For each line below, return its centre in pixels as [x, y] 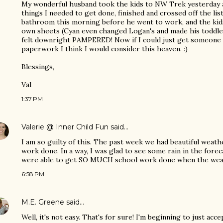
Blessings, [38, 67]
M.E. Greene [43, 202]
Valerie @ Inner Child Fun [65, 127]
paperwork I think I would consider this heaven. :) [105, 49]
